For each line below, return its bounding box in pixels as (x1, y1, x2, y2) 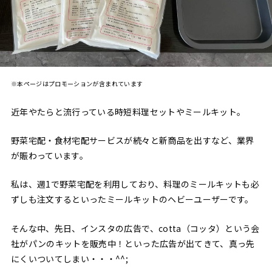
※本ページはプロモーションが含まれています (10, 79, 143, 89)
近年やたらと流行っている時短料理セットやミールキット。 (10, 105, 246, 118)
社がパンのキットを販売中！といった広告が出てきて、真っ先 (10, 237, 255, 250)
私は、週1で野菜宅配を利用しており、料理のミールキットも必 (10, 178, 260, 191)
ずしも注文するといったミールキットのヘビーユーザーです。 (10, 193, 254, 206)
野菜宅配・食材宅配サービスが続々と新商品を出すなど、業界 (10, 134, 254, 146)
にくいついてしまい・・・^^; (10, 252, 129, 265)
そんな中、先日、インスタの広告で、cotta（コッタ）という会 (10, 222, 260, 234)
